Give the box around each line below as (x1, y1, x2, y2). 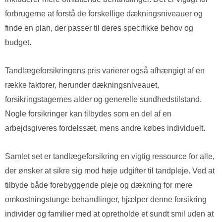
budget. (5, 38, 31, 47)
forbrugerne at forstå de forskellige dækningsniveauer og (5, 9, 203, 18)
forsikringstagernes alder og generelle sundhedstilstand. (5, 95, 202, 104)
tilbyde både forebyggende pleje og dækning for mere (5, 181, 192, 190)
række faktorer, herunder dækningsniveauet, (5, 81, 159, 90)
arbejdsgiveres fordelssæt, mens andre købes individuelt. (5, 124, 205, 133)
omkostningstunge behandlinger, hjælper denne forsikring (5, 195, 207, 204)
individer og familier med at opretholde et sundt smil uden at (5, 210, 214, 219)
